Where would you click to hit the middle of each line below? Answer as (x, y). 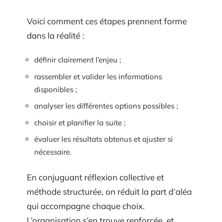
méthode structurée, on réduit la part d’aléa (109, 191)
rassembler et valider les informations (98, 76)
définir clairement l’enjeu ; (78, 60)
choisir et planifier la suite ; (80, 122)
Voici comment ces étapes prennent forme (107, 21)
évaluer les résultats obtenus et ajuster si (104, 139)
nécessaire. (53, 152)
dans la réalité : (55, 35)
